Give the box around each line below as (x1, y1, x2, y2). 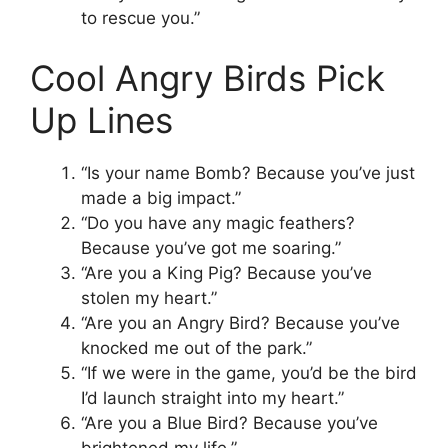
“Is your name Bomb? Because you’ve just (81, 162, 415, 183)
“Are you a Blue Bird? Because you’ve (81, 412, 378, 433)
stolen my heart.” (81, 287, 217, 308)
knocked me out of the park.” (81, 337, 312, 358)
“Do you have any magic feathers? (81, 212, 355, 233)
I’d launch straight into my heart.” (81, 387, 344, 408)
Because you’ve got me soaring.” (81, 237, 341, 258)
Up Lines (30, 98, 173, 141)
